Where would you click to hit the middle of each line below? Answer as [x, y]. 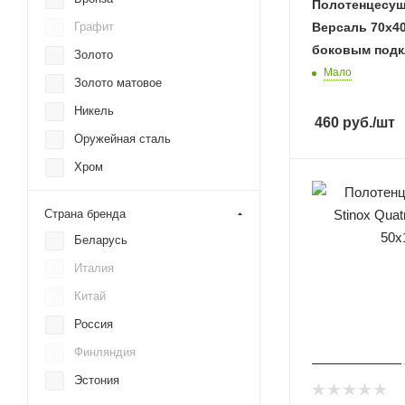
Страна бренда [85, 214]
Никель [94, 111]
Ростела [97, 9]
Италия [94, 268]
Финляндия [105, 352]
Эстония [97, 380]
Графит [94, 27]
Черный [95, 195]
